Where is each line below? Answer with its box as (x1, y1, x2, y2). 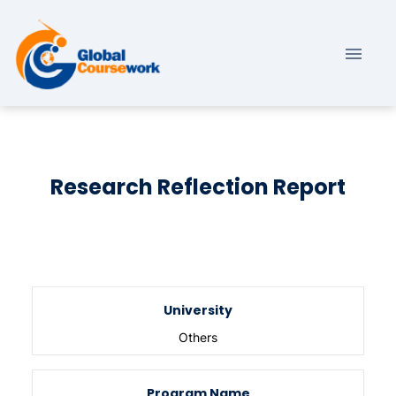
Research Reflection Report (50, 172, 346, 202)
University (164, 301, 232, 320)
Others (179, 330, 217, 346)
